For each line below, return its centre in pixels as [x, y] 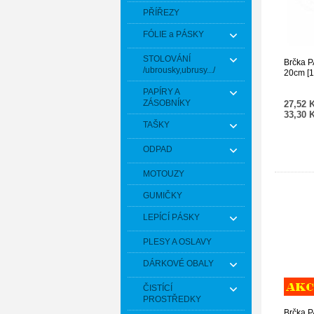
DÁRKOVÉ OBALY [178, 264]
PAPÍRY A [161, 92]
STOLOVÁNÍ [167, 59]
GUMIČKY [163, 196]
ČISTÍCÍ [158, 288]
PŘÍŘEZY [161, 13]
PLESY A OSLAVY [177, 242]
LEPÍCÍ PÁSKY [171, 217]
